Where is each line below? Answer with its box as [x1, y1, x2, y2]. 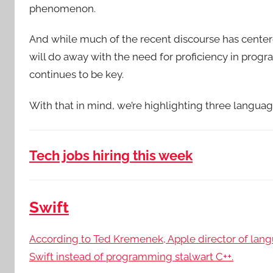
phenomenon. [29, 2, 96, 15]
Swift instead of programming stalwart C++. [29, 250, 233, 263]
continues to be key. [29, 68, 124, 81]
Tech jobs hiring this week [29, 147, 193, 163]
